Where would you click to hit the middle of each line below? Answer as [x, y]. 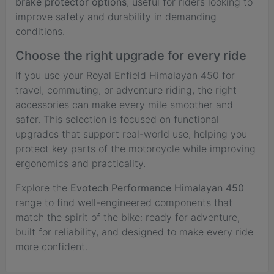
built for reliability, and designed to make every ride [134, 231]
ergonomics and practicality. [80, 163]
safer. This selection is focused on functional [117, 119]
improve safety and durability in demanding [116, 16]
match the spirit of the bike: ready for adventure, [128, 217]
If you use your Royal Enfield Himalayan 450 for [125, 75]
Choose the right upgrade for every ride [131, 55]
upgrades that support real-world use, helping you [131, 134]
